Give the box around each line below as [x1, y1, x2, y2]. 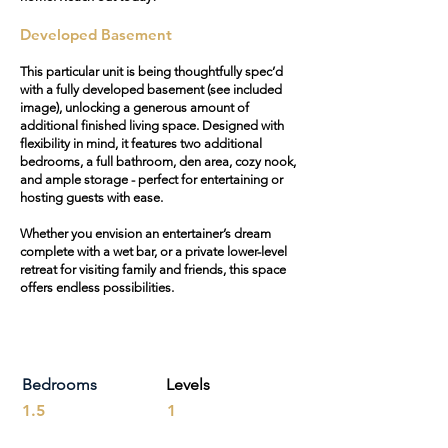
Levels [166, 375, 210, 394]
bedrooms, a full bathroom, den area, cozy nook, [20, 154, 296, 169]
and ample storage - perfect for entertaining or [20, 172, 283, 187]
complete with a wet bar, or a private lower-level [20, 244, 287, 259]
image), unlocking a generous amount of [20, 100, 249, 115]
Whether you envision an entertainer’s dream [20, 226, 271, 241]
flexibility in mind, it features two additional [20, 136, 262, 151]
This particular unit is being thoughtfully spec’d [20, 64, 283, 79]
